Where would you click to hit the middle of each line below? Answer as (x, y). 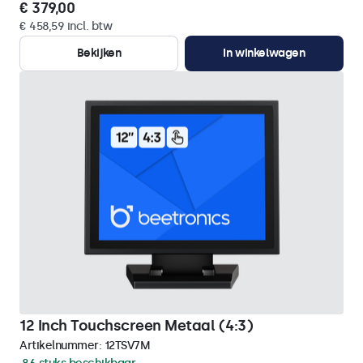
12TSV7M (127, 346)
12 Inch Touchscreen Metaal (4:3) (136, 326)
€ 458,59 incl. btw (66, 26)
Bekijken (99, 53)
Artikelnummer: (62, 346)
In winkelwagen (264, 53)
